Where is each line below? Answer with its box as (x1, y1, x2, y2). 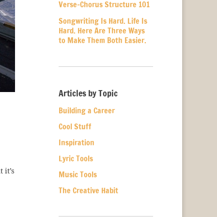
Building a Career (58, 105, 115, 116)
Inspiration (58, 137, 94, 148)
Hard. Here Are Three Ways (58, 25, 145, 36)
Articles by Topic (58, 87, 118, 99)
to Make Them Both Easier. (58, 35, 146, 46)
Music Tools (58, 169, 97, 180)
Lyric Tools (58, 153, 93, 164)
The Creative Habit (58, 185, 118, 196)
